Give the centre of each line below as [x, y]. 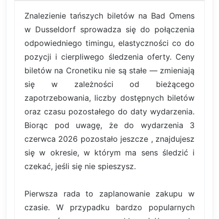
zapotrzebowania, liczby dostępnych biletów [109, 98]
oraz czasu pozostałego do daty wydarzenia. [109, 112]
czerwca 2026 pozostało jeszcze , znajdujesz [109, 139]
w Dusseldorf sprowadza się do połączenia [109, 30]
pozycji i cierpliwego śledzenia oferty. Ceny [109, 57]
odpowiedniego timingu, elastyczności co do [109, 43]
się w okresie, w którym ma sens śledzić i [109, 153]
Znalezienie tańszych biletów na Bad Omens [109, 16]
